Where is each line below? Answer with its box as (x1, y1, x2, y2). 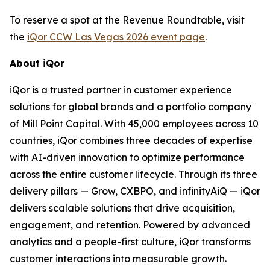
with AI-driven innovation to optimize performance (10, 151, 245, 163)
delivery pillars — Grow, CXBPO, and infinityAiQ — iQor (10, 185, 260, 197)
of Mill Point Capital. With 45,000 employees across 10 (10, 118, 259, 130)
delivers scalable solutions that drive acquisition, (10, 202, 235, 214)
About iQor (10, 57, 64, 69)
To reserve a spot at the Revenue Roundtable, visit (10, 14, 245, 26)
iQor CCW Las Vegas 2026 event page (27, 31, 205, 43)
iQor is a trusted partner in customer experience (10, 84, 232, 96)
